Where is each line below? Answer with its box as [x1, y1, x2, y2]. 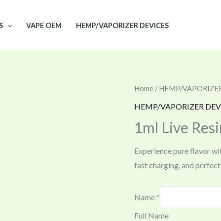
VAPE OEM [26, 21, 62, 30]
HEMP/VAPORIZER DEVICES [75, 21, 169, 30]
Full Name [134, 210, 169, 220]
